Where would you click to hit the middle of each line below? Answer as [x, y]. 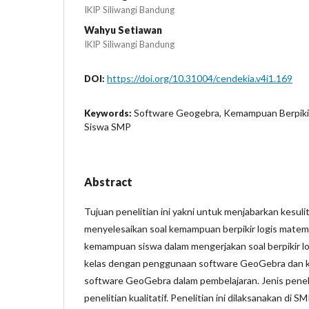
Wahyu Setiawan [123, 30]
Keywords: [109, 113]
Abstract [108, 181]
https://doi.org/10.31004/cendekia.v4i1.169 [200, 78]
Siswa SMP [108, 126]
